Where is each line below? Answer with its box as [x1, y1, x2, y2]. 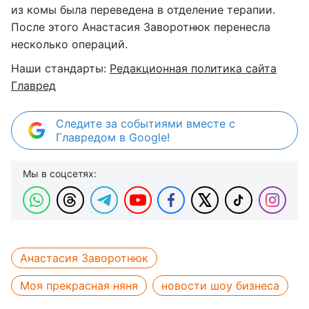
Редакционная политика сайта [110, 61, 277, 75]
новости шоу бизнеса [161, 279, 279, 292]
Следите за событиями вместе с [56, 117, 235, 130]
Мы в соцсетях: [23, 168, 97, 179]
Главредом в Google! [56, 130, 170, 144]
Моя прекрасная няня [20, 279, 138, 292]
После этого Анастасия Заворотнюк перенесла [11, 20, 270, 34]
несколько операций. [11, 37, 128, 51]
